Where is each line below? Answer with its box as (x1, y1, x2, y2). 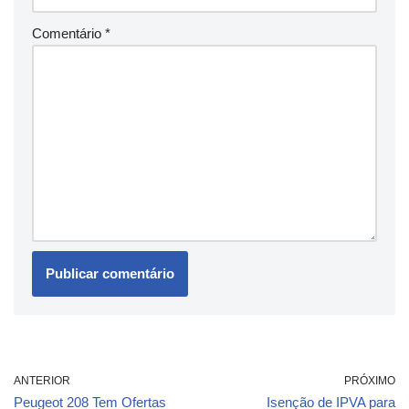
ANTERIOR (14, 374, 70, 387)
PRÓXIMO (344, 374, 395, 387)
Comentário (32, 26, 105, 41)
